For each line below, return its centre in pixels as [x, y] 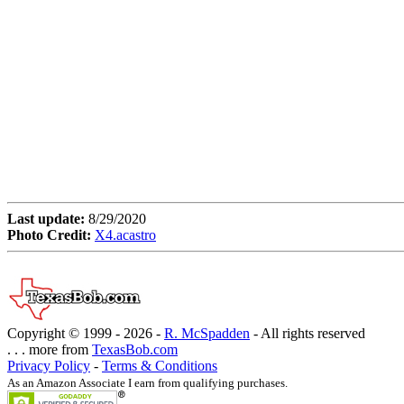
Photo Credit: [49, 235]
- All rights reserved [308, 334]
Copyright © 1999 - [65, 334]
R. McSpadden [207, 334]
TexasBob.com [135, 350]
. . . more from [50, 350]
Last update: [48, 219]
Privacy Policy [49, 366]
